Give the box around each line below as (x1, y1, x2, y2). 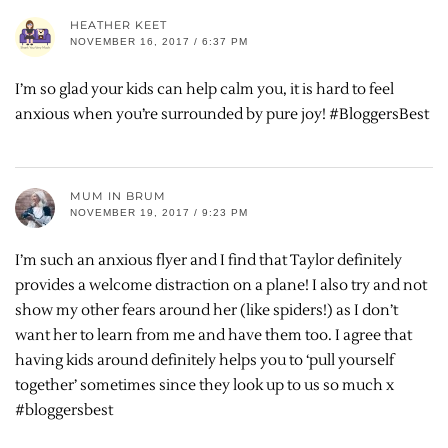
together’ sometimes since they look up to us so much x (15, 375, 394, 395)
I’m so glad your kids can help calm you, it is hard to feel (15, 79, 394, 99)
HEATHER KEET (70, 17, 167, 32)
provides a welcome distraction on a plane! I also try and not (15, 275, 427, 295)
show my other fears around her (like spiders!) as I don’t (15, 300, 398, 320)
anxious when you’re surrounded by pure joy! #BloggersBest (15, 104, 429, 124)
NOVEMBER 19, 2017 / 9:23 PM (70, 206, 248, 218)
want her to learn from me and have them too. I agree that (15, 325, 412, 345)
